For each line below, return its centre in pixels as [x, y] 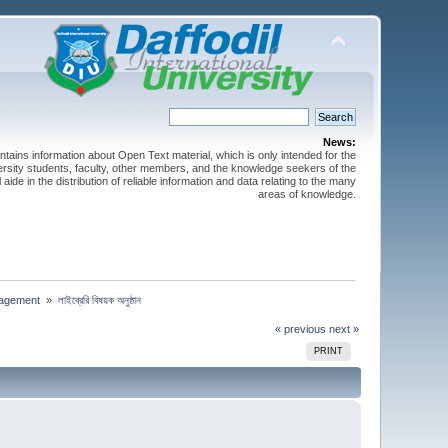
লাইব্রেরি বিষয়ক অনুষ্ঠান [99, 299]
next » [343, 328]
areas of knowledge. [306, 194]
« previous [300, 328]
